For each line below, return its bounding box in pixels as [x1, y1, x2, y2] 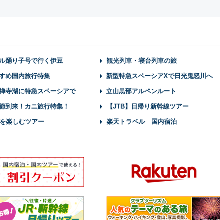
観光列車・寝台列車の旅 [107, 57, 177, 64]
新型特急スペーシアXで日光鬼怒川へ [106, 72, 213, 80]
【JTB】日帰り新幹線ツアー [107, 103, 189, 110]
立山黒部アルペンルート [106, 87, 176, 95]
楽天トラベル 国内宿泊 [107, 118, 177, 125]
